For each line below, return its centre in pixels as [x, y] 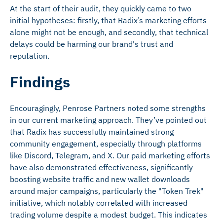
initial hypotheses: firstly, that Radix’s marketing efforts [108, 20]
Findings [40, 82]
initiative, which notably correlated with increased [99, 203]
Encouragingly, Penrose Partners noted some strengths [108, 108]
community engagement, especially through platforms [106, 144]
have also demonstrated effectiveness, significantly [101, 167]
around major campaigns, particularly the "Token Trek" [107, 191]
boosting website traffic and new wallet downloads [100, 179]
